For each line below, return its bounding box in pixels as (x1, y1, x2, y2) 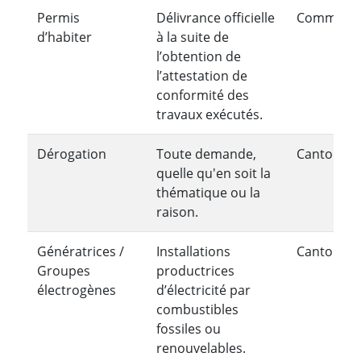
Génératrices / (37, 242, 124, 260)
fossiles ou (156, 319, 221, 338)
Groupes (37, 261, 90, 280)
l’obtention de (156, 47, 241, 65)
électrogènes (37, 280, 116, 299)
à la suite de (156, 27, 229, 46)
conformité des (156, 85, 249, 104)
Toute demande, (156, 144, 256, 163)
